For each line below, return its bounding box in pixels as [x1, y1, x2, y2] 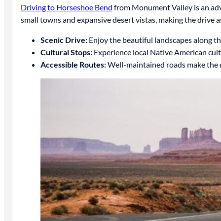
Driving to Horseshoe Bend [20, 2, 112, 12]
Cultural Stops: [40, 47, 92, 57]
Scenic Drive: [40, 35, 87, 45]
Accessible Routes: [40, 60, 106, 70]
